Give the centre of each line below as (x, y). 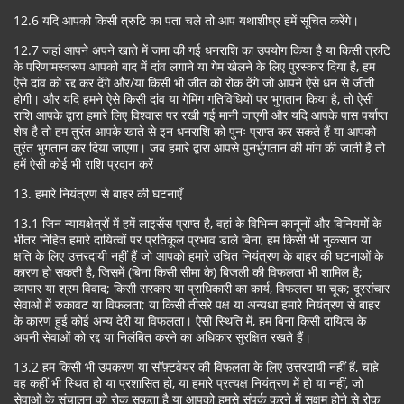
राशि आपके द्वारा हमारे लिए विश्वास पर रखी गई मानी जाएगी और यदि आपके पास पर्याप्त (201, 115)
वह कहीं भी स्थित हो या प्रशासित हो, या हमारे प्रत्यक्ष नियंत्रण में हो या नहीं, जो (188, 383)
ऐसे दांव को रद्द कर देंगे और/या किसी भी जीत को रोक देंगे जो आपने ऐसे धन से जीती (194, 83)
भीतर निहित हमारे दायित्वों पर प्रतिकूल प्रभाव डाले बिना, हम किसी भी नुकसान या (192, 239)
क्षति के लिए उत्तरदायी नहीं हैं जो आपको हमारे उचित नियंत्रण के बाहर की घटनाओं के (198, 256)
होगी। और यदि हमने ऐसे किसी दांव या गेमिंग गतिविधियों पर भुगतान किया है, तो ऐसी (193, 99)
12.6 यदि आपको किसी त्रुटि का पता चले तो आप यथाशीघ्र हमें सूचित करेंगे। (186, 20)
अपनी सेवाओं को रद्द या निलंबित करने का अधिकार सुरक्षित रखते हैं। (162, 337)
